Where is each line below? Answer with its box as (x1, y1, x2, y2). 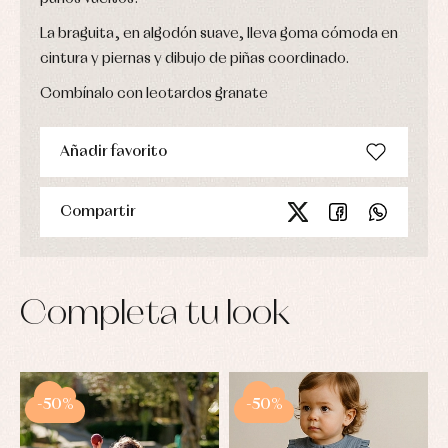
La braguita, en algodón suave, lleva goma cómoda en (40, 26, 398, 41)
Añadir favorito (60, 144, 167, 159)
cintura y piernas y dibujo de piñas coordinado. (40, 51, 349, 66)
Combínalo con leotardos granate (40, 86, 268, 101)
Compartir (60, 204, 136, 219)
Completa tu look (20, 296, 290, 332)
